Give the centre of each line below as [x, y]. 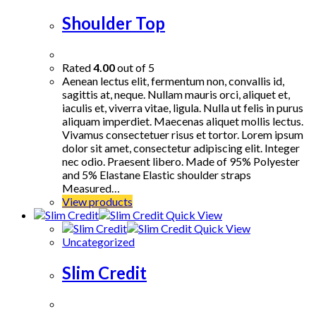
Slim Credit [104, 273]
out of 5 [135, 68]
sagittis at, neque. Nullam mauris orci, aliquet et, [176, 95]
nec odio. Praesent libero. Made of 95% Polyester [181, 162]
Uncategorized [98, 242]
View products [97, 202]
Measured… [91, 188]
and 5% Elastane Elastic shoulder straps [157, 175]
